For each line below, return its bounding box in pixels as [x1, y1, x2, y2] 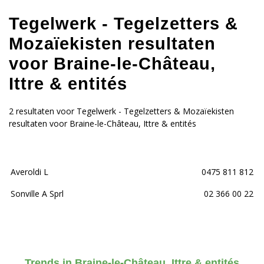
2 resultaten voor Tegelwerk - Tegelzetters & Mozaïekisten [9, 105, 234, 117]
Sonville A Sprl [11, 188, 64, 200]
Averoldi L [11, 166, 48, 178]
